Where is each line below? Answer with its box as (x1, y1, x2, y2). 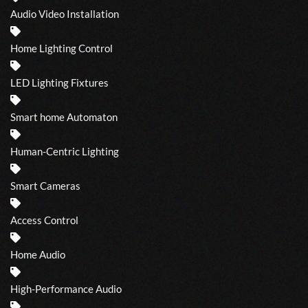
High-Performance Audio (10, 282, 122, 295)
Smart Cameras (10, 179, 80, 192)
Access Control (10, 213, 78, 226)
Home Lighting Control (10, 41, 113, 54)
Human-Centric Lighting (10, 144, 119, 157)
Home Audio (10, 247, 65, 261)
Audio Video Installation (10, 7, 119, 20)
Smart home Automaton (10, 110, 118, 123)
